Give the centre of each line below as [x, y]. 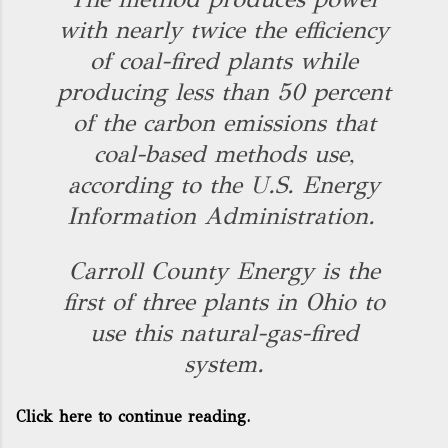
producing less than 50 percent [224, 92]
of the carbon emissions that [224, 123]
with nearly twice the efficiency [224, 30]
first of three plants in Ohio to [224, 302]
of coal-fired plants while [224, 61]
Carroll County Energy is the [224, 271]
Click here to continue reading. [133, 416]
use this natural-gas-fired [224, 333]
